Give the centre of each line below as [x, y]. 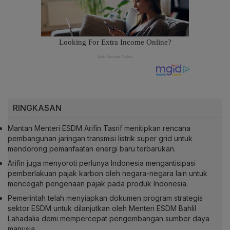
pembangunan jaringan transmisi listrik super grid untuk [100, 139]
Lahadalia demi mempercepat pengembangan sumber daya [109, 219]
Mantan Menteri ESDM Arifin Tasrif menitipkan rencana [99, 128]
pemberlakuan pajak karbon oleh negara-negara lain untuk [108, 174]
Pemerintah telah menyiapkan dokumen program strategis [105, 198]
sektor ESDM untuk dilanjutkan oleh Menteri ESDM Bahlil [102, 208]
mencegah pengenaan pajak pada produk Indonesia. [98, 184]
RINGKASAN [37, 108]
